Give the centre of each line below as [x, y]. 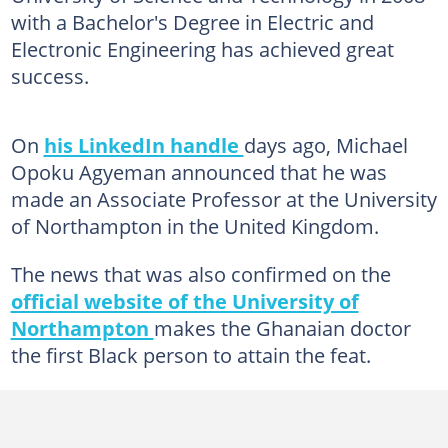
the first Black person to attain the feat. [190, 354]
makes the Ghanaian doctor [282, 327]
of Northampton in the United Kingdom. [194, 225]
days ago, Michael [325, 144]
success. [49, 75]
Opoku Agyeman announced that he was [198, 171]
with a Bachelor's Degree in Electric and [192, 21]
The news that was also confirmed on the [200, 273]
